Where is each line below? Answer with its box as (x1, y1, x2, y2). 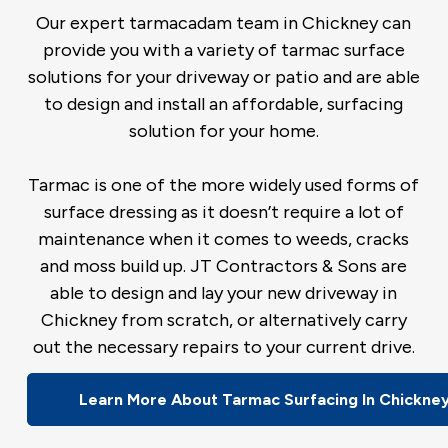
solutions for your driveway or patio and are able (27, 65, 420, 88)
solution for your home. (128, 119, 319, 142)
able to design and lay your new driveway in (50, 281, 398, 304)
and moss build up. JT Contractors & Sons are (40, 254, 408, 277)
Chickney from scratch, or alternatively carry (40, 308, 407, 331)
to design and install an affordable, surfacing (44, 92, 404, 115)
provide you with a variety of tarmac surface (42, 38, 405, 61)
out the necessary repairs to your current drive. (32, 335, 415, 358)
